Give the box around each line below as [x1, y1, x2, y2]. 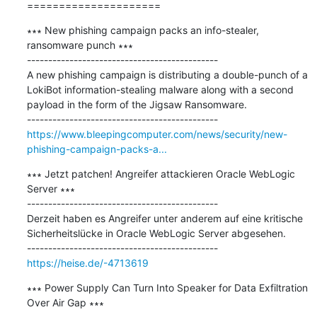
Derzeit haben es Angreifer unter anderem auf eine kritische [26, 212, 303, 224]
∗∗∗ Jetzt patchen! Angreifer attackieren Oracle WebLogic [26, 167, 295, 180]
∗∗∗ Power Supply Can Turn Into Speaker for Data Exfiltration [26, 281, 308, 294]
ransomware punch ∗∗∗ [26, 38, 133, 51]
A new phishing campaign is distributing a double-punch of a [26, 68, 308, 81]
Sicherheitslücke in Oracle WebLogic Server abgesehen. [26, 226, 286, 239]
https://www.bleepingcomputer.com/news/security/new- [26, 127, 287, 140]
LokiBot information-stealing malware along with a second [26, 83, 294, 96]
